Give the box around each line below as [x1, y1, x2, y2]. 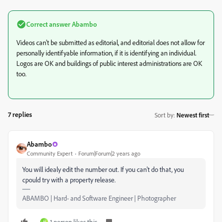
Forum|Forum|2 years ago [78, 150, 140, 157]
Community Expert [27, 150, 73, 157]
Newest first [176, 111, 209, 119]
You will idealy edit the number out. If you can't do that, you [22, 165, 184, 173]
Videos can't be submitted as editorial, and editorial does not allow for [16, 38, 205, 47]
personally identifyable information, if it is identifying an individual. [16, 49, 196, 57]
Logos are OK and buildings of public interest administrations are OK [16, 59, 202, 67]
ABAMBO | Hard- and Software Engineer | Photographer [22, 194, 176, 202]
